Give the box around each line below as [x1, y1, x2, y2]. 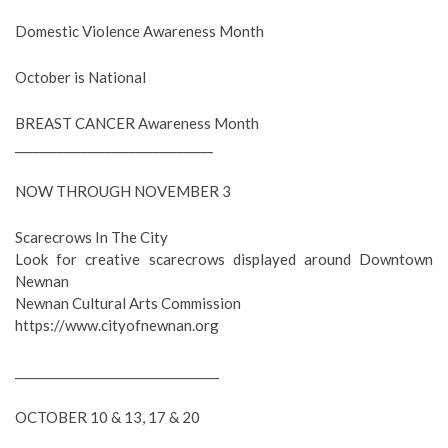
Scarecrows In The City [15, 228, 168, 246]
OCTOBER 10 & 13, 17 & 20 [15, 408, 200, 426]
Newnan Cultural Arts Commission [15, 294, 241, 312]
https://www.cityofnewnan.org [15, 316, 219, 334]
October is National [15, 68, 146, 86]
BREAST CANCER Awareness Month [15, 114, 259, 132]
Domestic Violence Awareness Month [15, 22, 264, 40]
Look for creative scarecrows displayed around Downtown [15, 250, 433, 268]
